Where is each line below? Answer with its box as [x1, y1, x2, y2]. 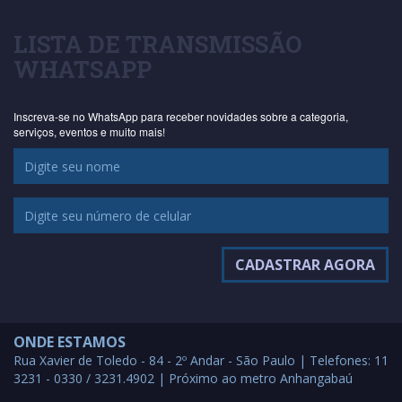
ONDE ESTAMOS [13, 332, 126, 353]
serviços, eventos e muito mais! [13, 124, 165, 140]
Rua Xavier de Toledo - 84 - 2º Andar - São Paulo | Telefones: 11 [13, 352, 389, 370]
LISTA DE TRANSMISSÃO [13, 29, 301, 60]
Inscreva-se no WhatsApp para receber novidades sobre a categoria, [13, 109, 348, 125]
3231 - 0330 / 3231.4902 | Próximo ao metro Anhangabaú [13, 370, 353, 388]
